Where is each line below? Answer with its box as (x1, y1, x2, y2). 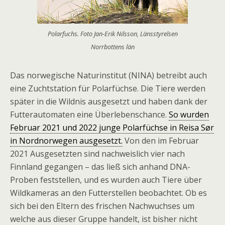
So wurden (169, 109, 209, 120)
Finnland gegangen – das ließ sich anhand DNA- (10, 161, 190, 172)
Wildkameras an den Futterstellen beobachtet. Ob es (10, 187, 207, 198)
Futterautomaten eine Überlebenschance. (10, 109, 169, 120)
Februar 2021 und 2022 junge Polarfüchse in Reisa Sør (10, 122, 214, 133)
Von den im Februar (123, 135, 199, 146)
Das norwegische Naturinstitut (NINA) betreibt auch (10, 70, 207, 81)
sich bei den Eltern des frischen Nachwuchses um (10, 200, 194, 211)
